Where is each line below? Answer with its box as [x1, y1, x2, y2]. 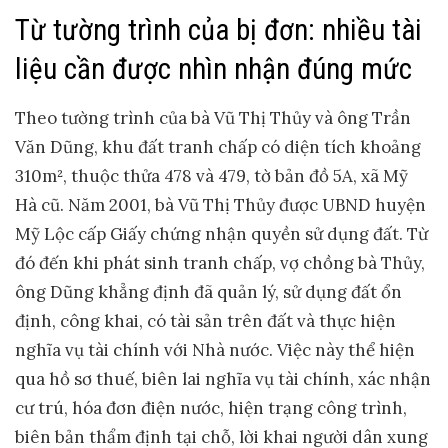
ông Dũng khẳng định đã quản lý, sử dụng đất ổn [15, 280, 402, 303]
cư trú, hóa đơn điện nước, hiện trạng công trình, [15, 396, 407, 419]
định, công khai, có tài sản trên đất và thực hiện [15, 309, 396, 332]
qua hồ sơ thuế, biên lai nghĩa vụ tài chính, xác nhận [15, 367, 431, 390]
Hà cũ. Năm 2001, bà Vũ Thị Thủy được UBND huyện [15, 193, 426, 216]
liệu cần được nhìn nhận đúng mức [15, 52, 412, 87]
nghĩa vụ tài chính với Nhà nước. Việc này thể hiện [15, 338, 415, 361]
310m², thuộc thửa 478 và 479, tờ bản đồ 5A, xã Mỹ [15, 164, 408, 187]
